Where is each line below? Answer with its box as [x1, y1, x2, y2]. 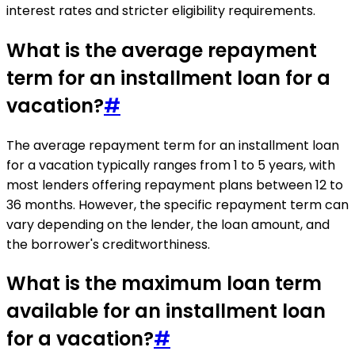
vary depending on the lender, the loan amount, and [6, 215, 330, 234]
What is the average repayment [6, 36, 317, 63]
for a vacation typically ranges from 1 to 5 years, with [6, 155, 335, 174]
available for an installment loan [6, 298, 326, 325]
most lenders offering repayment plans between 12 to [6, 175, 343, 194]
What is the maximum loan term [6, 270, 322, 297]
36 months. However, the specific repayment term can [6, 195, 349, 214]
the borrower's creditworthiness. [6, 235, 210, 254]
